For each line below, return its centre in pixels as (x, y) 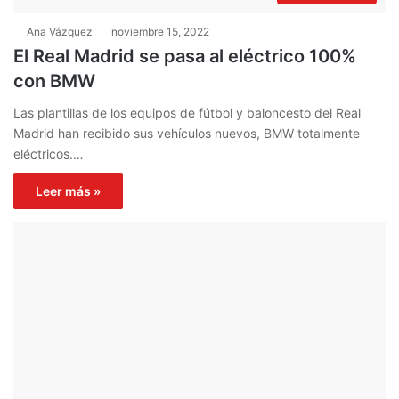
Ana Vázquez (60, 32)
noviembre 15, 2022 (160, 32)
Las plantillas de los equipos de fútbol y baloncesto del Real (187, 113)
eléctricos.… (49, 154)
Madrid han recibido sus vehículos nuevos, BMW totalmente (187, 134)
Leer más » (68, 191)
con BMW (54, 81)
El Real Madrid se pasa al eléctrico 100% (185, 57)
